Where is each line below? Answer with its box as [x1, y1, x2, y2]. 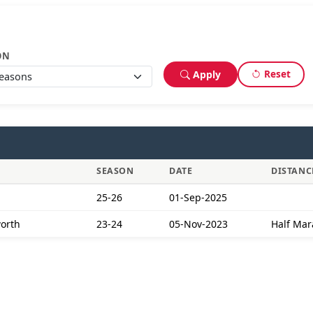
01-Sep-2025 [169, 191, 227, 204]
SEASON [96, 165, 134, 177]
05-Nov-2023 [169, 217, 228, 231]
